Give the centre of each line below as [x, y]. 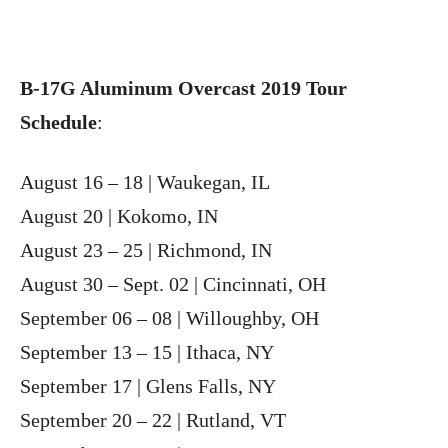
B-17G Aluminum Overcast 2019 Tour [183, 87]
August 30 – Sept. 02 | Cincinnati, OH [173, 283]
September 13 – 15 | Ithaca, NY [147, 351]
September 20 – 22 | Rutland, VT [153, 419]
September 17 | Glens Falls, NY [148, 385]
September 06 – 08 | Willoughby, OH [169, 317]
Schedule [58, 121]
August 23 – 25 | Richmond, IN [146, 249]
